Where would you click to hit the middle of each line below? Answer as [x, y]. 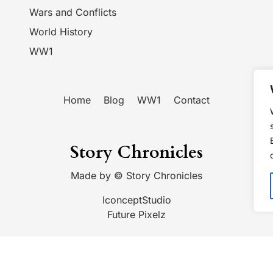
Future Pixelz [136, 215]
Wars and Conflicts [73, 12]
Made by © [98, 176]
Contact [192, 100]
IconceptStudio [136, 200]
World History [61, 32]
